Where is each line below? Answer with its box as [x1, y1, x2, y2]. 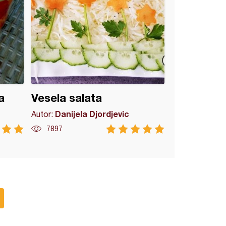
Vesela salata [31, 91, 102, 104]
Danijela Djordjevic [55, 109, 130, 119]
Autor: [31, 109, 55, 119]
